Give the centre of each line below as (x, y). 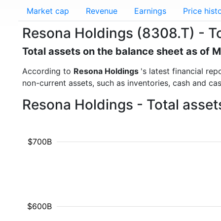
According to (48, 71)
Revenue (102, 11)
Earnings (150, 11)
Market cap (48, 11)
